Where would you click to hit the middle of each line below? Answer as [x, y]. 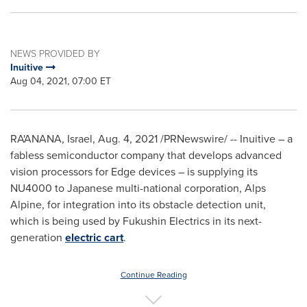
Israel [80, 139]
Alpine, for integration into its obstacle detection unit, [138, 205]
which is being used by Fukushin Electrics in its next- [136, 221]
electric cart [94, 237]
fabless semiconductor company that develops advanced [146, 155]
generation [38, 237]
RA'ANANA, [39, 139]
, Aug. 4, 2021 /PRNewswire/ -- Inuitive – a [193, 139]
